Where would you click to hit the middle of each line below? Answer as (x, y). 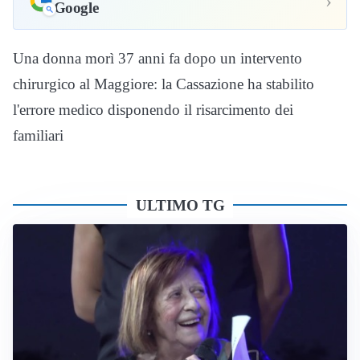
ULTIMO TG (180, 205)
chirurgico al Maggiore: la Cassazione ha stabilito (164, 84)
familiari (38, 135)
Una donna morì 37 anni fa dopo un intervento (157, 58)
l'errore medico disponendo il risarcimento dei (153, 109)
